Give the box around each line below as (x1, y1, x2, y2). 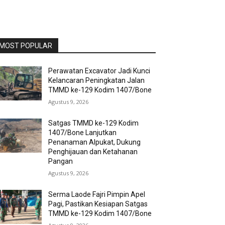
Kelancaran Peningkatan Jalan (48, 76, 145, 85)
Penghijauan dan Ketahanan (48, 148, 138, 156)
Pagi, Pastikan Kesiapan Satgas (48, 200, 148, 208)
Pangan (48, 157, 73, 166)
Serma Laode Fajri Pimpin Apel (48, 190, 146, 199)
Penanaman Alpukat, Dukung (48, 138, 141, 147)
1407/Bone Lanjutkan (48, 129, 117, 137)
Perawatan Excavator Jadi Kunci (48, 67, 151, 75)
